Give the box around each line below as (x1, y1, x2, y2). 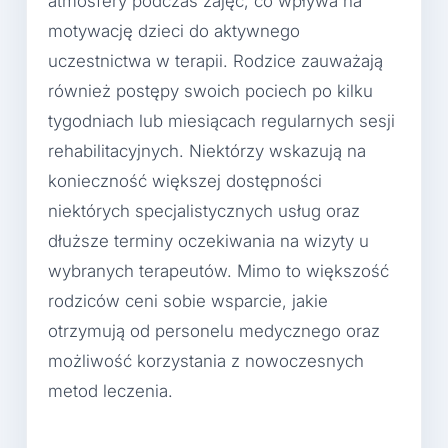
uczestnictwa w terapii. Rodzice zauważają (48, 50, 383, 71)
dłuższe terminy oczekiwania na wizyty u (48, 230, 369, 251)
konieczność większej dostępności (48, 170, 322, 191)
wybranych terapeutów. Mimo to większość (48, 260, 389, 281)
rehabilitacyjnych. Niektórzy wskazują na (48, 140, 366, 161)
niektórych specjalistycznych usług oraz (48, 200, 360, 221)
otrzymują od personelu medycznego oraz (48, 320, 380, 341)
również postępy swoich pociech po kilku (48, 80, 373, 101)
